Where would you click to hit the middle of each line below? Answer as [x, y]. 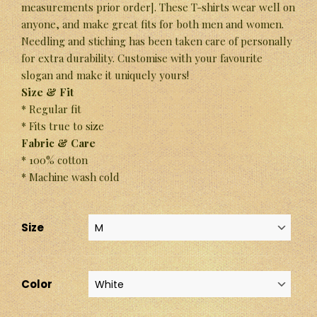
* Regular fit [51, 109]
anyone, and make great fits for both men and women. [152, 24]
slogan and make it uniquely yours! [105, 75]
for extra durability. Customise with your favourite [142, 58]
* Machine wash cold [70, 177]
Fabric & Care [58, 143]
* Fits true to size [63, 126]
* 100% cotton [54, 160]
